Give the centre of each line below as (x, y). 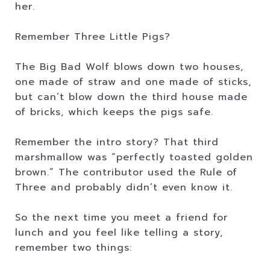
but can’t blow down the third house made (131, 97)
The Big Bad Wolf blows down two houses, (129, 67)
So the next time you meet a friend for (121, 218)
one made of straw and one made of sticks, (133, 82)
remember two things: (74, 248)
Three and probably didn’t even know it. (124, 187)
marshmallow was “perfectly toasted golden (134, 157)
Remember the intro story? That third (117, 142)
